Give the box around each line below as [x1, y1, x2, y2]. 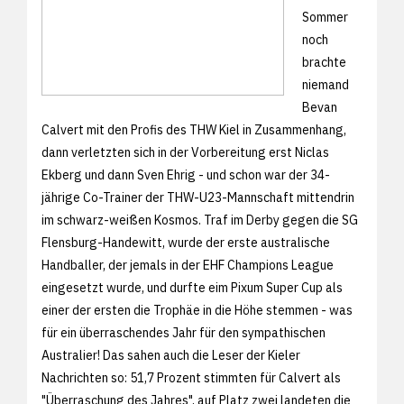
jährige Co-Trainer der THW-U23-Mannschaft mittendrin [41, 188, 354, 206]
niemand [302, 76, 349, 93]
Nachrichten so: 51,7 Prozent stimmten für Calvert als [41, 369, 341, 386]
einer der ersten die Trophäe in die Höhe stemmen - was [41, 301, 353, 318]
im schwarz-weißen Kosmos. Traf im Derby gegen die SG [41, 211, 358, 228]
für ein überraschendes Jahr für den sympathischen [41, 324, 326, 341]
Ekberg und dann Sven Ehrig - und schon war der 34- [41, 166, 330, 183]
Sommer [302, 8, 348, 25]
